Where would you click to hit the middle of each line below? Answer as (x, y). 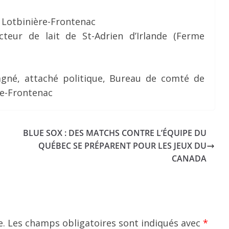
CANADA (189, 158)
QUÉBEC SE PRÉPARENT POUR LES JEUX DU (123, 146)
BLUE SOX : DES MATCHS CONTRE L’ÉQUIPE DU (115, 133)
